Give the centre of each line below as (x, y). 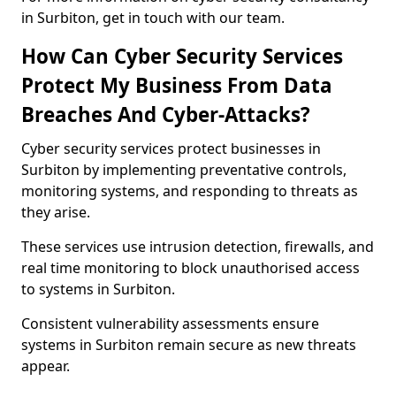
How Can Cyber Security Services (182, 56)
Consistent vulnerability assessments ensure (170, 324)
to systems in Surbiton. (98, 289)
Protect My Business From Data (177, 85)
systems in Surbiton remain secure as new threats (189, 345)
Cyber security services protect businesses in (171, 148)
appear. (46, 366)
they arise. (56, 212)
